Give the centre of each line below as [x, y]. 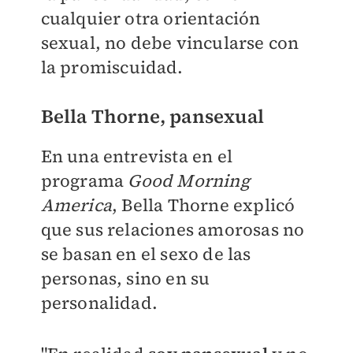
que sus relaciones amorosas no [173, 230]
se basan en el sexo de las [146, 254]
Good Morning [189, 181]
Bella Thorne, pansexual [152, 117]
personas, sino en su [125, 279]
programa [84, 181]
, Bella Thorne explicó [203, 205]
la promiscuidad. [112, 67]
